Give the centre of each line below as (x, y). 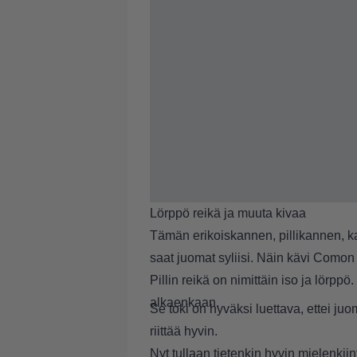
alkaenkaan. (184, 302)
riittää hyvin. (184, 331)
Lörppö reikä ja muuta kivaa (228, 213)
